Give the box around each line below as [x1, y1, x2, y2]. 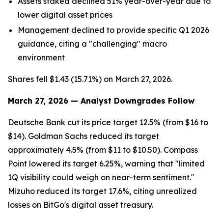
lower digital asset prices [18, 10, 112, 20]
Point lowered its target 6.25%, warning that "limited [8, 158, 205, 168]
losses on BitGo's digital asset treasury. [8, 199, 153, 210]
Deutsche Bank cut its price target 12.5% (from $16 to [8, 117, 208, 127]
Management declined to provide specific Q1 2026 [18, 25, 209, 35]
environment [18, 52, 65, 62]
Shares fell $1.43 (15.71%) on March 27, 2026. [8, 74, 172, 84]
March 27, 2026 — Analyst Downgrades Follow [8, 95, 194, 106]
